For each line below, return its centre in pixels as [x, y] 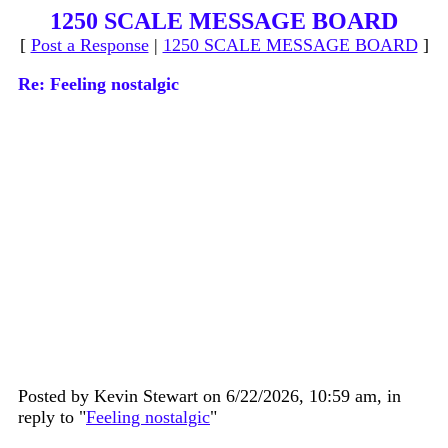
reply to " [52, 417]
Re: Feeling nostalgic [98, 84]
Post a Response [89, 45]
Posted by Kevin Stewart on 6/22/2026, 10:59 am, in [209, 396]
